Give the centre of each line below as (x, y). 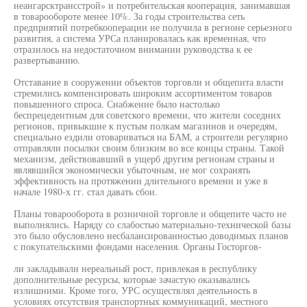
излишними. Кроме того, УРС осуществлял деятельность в (136, 290)
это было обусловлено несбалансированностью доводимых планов (151, 235)
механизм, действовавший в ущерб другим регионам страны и (144, 159)
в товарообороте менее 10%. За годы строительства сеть (129, 16)
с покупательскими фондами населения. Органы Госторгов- (138, 246)
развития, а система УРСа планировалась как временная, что (140, 38)
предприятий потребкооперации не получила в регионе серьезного (153, 27)
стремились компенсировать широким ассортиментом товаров (143, 93)
